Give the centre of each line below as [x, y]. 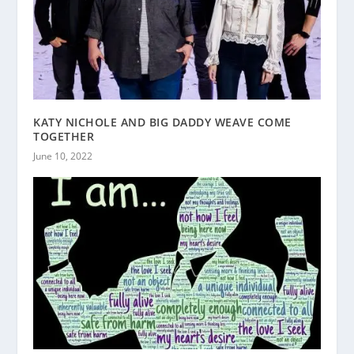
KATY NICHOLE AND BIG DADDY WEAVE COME [162, 122]
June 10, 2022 [63, 156]
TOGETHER [64, 137]
